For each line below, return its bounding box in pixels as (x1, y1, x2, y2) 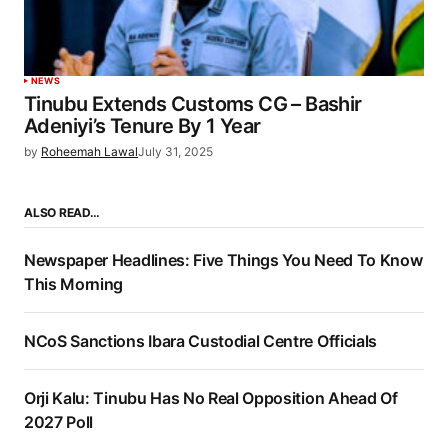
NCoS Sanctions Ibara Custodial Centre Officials (24, 331, 377, 352)
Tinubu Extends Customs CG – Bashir (24, 92, 362, 117)
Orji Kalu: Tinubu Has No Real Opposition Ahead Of (24, 388, 398, 409)
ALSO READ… (24, 205, 100, 221)
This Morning (24, 274, 124, 295)
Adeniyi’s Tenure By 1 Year (24, 114, 261, 139)
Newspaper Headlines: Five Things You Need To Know (24, 250, 423, 271)
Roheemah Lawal (41, 144, 138, 160)
